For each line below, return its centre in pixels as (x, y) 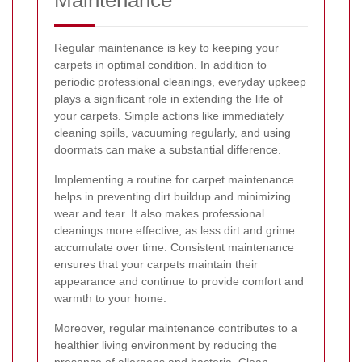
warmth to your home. (110, 298)
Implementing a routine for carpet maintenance (174, 179)
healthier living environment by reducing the (166, 345)
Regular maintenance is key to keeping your (166, 47)
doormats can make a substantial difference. (168, 149)
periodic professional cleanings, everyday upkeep (180, 81)
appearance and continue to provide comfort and (179, 281)
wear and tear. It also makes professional (159, 213)
